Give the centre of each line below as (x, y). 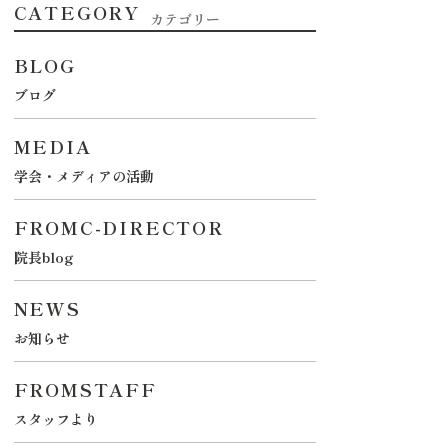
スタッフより (55, 419)
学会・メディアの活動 (83, 176)
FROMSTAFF (85, 389)
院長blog (43, 257)
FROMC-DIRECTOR (118, 227)
